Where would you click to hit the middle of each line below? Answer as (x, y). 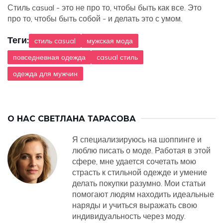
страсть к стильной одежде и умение (140, 172)
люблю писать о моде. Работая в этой (141, 151)
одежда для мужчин (45, 74)
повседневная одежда (49, 57)
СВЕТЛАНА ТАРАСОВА (87, 119)
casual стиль (117, 57)
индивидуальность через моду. (129, 216)
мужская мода (110, 41)
